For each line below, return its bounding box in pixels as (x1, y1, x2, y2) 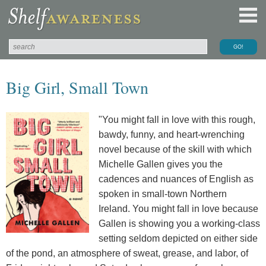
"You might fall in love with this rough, (99, 114, 255, 125)
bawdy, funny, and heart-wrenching (99, 129, 245, 140)
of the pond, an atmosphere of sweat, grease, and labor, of (6, 248, 248, 258)
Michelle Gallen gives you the (99, 159, 223, 169)
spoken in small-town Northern (99, 188, 227, 199)
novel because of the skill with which (99, 144, 252, 154)
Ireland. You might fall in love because (99, 203, 258, 214)
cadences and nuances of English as (99, 173, 254, 184)
